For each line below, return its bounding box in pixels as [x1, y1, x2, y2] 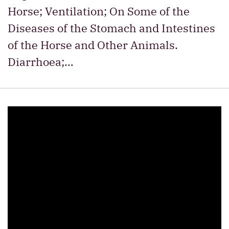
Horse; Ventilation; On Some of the [8, 4, 190, 18]
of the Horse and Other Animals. [8, 37, 178, 52]
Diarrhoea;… [8, 54, 74, 69]
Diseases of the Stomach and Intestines [8, 20, 215, 35]
